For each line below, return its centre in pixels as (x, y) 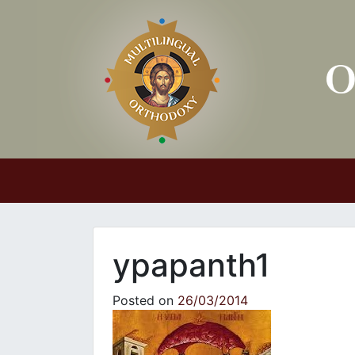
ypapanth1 (191, 265)
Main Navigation (109, 194)
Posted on (145, 300)
